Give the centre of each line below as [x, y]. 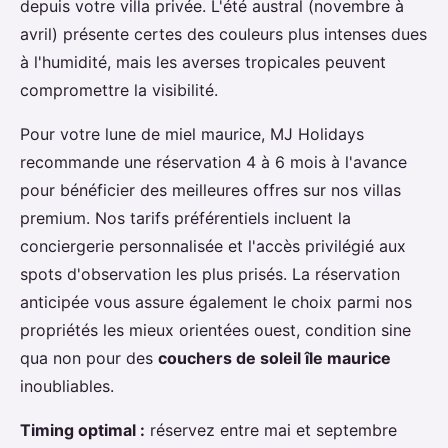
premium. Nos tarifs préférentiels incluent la [185, 218]
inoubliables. [67, 386]
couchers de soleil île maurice [274, 358]
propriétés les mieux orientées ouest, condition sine [215, 330]
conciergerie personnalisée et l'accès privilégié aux [213, 246]
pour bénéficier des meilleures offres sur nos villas [210, 190]
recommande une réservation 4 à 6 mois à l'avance [213, 162]
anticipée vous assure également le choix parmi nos [216, 302]
